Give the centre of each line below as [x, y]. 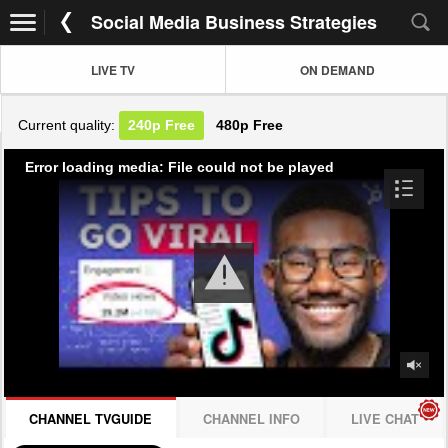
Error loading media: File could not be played [179, 166]
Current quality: [69, 125]
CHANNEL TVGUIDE [91, 418]
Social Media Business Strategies [233, 22]
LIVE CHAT [384, 418]
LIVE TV [113, 69]
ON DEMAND [337, 69]
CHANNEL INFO [251, 418]
